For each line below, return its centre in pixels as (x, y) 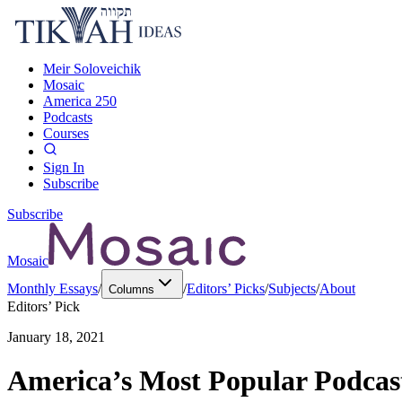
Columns (131, 289)
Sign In (64, 167)
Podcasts (68, 117)
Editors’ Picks (226, 288)
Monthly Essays (52, 288)
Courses (66, 133)
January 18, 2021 (56, 337)
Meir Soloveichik (92, 69)
